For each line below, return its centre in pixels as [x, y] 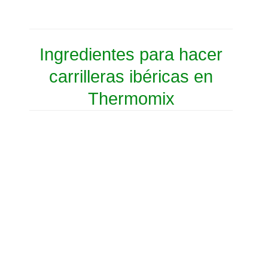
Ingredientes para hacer [131, 55]
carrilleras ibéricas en [131, 77]
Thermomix [131, 99]
